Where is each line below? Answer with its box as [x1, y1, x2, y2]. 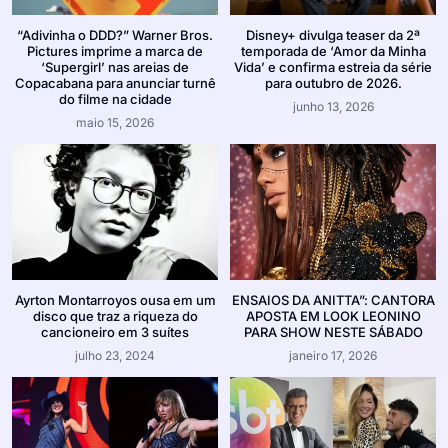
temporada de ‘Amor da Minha [240, 43, 426, 60]
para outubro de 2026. [264, 75, 402, 92]
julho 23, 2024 [75, 348, 155, 364]
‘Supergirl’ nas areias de [41, 59, 189, 76]
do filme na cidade [58, 91, 172, 108]
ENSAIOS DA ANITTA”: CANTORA [231, 292, 435, 309]
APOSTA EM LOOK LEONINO [245, 308, 421, 325]
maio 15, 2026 [76, 115, 154, 131]
